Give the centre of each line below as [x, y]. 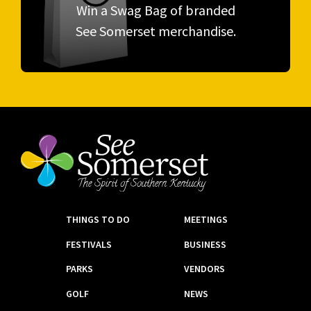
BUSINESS [205, 244]
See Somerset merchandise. [155, 31]
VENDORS [204, 269]
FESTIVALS [89, 244]
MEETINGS [205, 220]
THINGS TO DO [98, 220]
